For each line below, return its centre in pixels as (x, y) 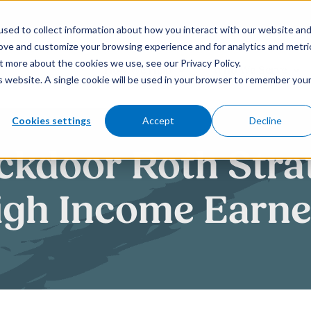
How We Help (138, 70)
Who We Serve (249, 70)
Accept (159, 120)
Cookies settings (52, 120)
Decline (265, 120)
